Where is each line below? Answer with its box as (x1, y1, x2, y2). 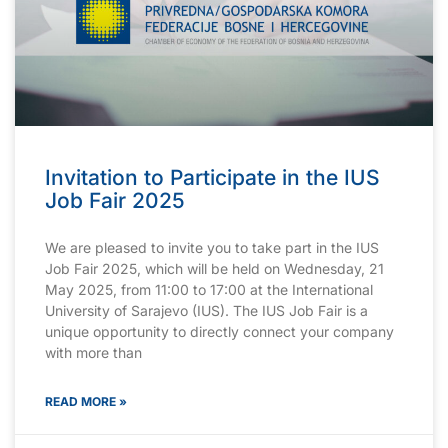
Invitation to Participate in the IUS (45, 164, 380, 190)
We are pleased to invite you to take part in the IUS (45, 238, 379, 256)
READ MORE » (45, 393, 127, 409)
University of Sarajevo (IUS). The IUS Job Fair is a (45, 301, 368, 319)
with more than (45, 343, 142, 361)
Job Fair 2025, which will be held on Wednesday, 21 (45, 259, 384, 277)
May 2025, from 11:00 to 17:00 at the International (45, 280, 373, 298)
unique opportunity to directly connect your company (45, 322, 394, 340)
